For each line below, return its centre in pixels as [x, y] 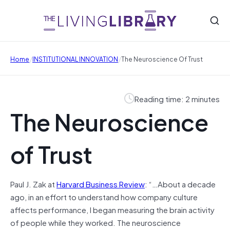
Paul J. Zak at [33, 184]
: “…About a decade [180, 184]
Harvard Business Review [101, 184]
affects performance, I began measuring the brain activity [112, 209]
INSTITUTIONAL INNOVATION [75, 58]
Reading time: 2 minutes [177, 98]
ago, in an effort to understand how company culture [104, 196]
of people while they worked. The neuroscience [95, 222]
